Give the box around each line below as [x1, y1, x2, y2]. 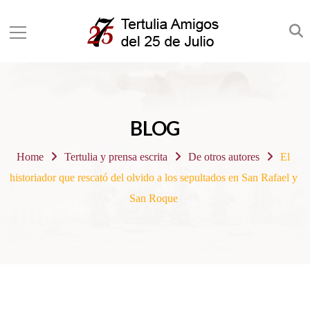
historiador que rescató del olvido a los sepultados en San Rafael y [9, 172, 298, 183]
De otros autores [188, 151, 259, 163]
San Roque [129, 192, 178, 204]
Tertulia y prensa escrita [64, 151, 168, 163]
